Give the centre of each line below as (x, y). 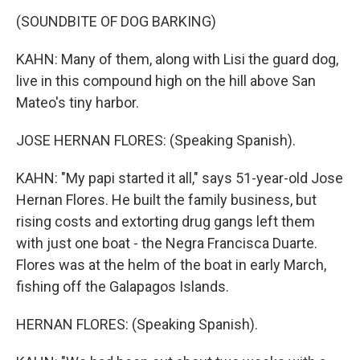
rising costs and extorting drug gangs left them (166, 221)
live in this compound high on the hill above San (166, 81)
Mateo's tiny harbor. (78, 102)
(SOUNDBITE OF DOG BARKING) (116, 21)
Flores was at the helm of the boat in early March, (171, 265)
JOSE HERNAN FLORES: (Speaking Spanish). (156, 140)
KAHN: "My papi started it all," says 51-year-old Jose (180, 178)
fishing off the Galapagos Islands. (123, 286)
